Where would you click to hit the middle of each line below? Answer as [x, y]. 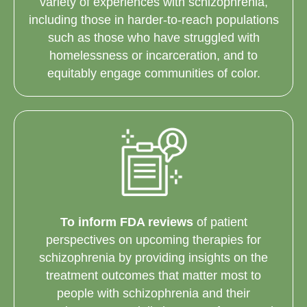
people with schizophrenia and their [153, 294]
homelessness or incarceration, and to [153, 55]
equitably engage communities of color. [153, 73]
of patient [220, 222]
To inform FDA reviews [126, 222]
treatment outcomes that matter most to [153, 276]
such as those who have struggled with [153, 37]
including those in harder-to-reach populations [153, 20]
